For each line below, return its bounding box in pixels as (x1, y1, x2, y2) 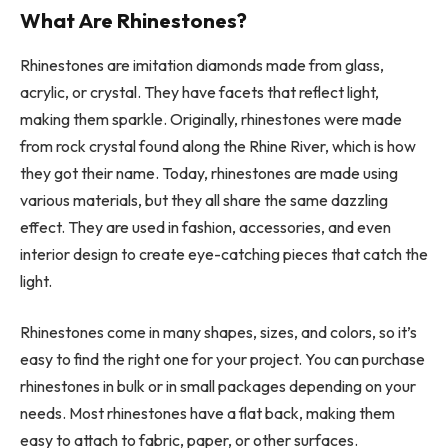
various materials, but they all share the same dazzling (20, 189, 388, 210)
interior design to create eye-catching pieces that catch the (20, 243, 428, 264)
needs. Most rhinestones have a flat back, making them (20, 403, 395, 424)
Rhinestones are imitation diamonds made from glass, (20, 54, 384, 75)
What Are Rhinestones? (20, 8, 247, 34)
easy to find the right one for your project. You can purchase (20, 349, 425, 370)
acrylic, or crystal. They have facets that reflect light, (20, 81, 379, 102)
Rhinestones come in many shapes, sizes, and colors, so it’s (20, 322, 417, 343)
